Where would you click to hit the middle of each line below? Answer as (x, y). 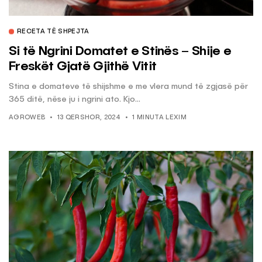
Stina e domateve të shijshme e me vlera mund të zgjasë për (128, 87)
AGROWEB (27, 118)
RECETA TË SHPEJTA (53, 32)
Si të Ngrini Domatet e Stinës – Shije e (120, 52)
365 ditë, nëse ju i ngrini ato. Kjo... (75, 100)
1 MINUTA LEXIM (159, 118)
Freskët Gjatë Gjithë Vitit (83, 67)
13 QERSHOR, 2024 (89, 118)
